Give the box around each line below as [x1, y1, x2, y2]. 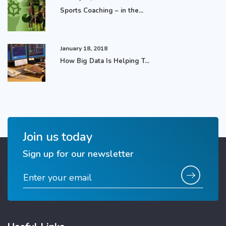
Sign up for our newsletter [23, 147, 134, 160]
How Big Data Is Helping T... [60, 56, 150, 66]
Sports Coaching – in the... [60, 6, 144, 15]
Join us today [23, 128, 92, 145]
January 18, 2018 [60, 44, 108, 52]
